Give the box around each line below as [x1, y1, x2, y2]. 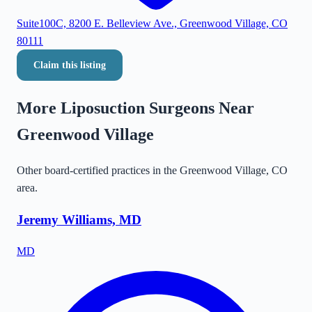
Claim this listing [33, 60, 106, 71]
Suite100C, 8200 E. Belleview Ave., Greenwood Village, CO [17, 17, 288, 30]
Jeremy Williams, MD [17, 212, 141, 227]
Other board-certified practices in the [17, 164, 180, 176]
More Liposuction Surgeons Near [17, 98, 254, 117]
